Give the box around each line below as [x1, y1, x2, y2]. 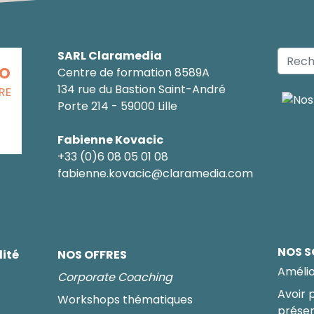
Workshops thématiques [57, 292, 193, 308]
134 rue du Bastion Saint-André [57, 81, 226, 98]
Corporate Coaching [57, 269, 172, 286]
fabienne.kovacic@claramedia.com [57, 165, 253, 182]
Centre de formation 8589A [57, 64, 210, 81]
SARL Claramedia [57, 48, 162, 64]
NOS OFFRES [57, 247, 127, 264]
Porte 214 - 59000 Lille [57, 98, 177, 115]
